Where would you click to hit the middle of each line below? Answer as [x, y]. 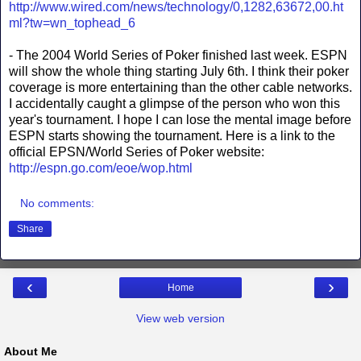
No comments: [58, 203]
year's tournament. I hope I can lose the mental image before [180, 120]
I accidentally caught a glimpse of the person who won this [174, 104]
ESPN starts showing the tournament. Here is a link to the [172, 136]
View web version [180, 318]
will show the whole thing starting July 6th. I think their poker [179, 72]
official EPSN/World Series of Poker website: [137, 152]
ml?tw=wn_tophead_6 [72, 23]
